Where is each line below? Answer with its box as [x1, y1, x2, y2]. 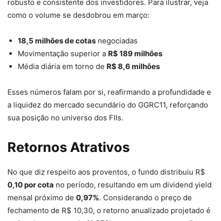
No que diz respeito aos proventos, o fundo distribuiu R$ [7, 167, 205, 177]
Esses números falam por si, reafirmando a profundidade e [7, 87, 211, 97]
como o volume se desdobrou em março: [7, 10, 149, 20]
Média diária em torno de [18, 62, 107, 72]
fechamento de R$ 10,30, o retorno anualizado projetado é [7, 206, 211, 216]
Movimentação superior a [18, 49, 108, 59]
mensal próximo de [7, 193, 76, 203]
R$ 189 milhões [108, 49, 162, 59]
